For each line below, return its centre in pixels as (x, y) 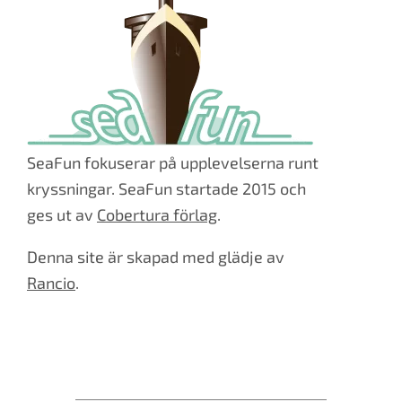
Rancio (51, 282)
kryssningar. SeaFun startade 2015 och (166, 188)
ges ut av (62, 214)
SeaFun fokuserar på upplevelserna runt (173, 162)
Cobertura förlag (157, 214)
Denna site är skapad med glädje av (156, 256)
